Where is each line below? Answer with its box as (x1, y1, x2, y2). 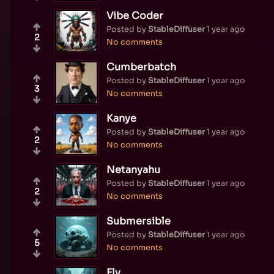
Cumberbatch (106, 60, 176, 73)
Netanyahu (106, 163, 160, 176)
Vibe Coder (106, 9, 163, 22)
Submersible (106, 214, 171, 228)
